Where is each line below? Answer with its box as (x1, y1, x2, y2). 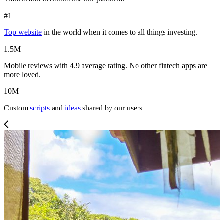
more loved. (4, 70, 41, 79)
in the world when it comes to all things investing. (42, 28, 197, 37)
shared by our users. (81, 104, 144, 112)
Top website (4, 28, 42, 37)
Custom (4, 104, 30, 112)
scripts (30, 104, 50, 112)
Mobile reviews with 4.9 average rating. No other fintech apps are (4, 61, 207, 70)
